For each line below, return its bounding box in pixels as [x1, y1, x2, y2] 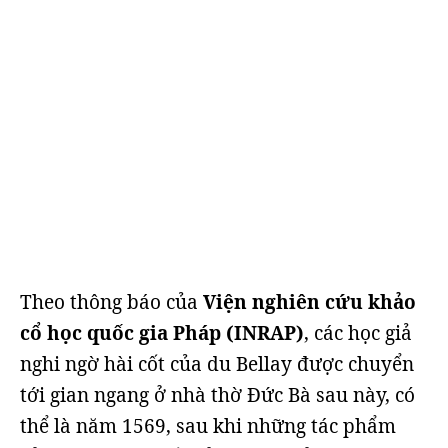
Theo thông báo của [20, 289, 203, 315]
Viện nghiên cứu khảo [203, 289, 416, 315]
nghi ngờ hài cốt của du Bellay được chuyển [20, 351, 414, 377]
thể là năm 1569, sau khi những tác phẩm [20, 413, 396, 439]
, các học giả [304, 320, 412, 346]
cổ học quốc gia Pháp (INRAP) [20, 320, 304, 346]
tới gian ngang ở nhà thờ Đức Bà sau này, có [20, 382, 415, 408]
